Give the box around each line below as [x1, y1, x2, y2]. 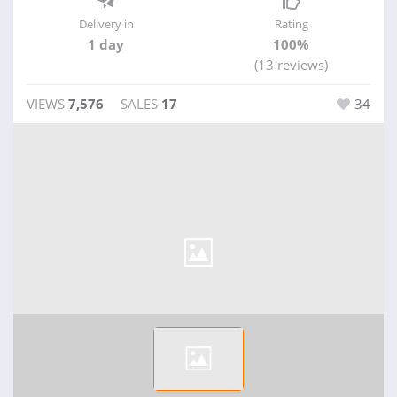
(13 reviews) [254, 56, 328, 74]
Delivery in [78, 16, 134, 32]
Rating [274, 16, 308, 32]
